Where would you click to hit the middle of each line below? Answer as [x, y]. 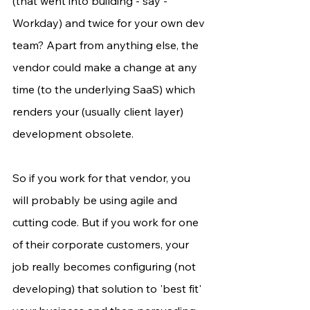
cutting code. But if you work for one [107, 222]
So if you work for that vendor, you [103, 178]
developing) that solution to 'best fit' [108, 289]
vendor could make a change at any [106, 67]
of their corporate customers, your [102, 245]
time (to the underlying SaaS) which [105, 90]
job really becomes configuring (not [106, 267]
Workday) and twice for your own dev [110, 23]
